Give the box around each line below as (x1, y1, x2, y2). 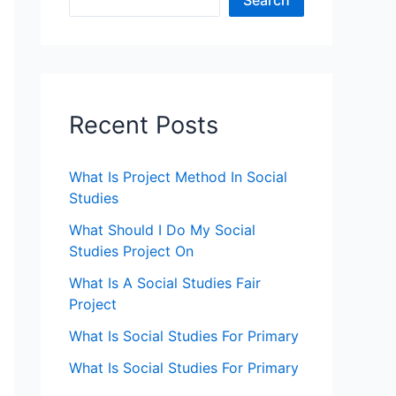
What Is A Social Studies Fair (69, 274, 261, 293)
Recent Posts (69, 110, 218, 141)
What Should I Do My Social (69, 221, 255, 240)
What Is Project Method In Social (69, 168, 287, 187)
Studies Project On (69, 242, 194, 261)
